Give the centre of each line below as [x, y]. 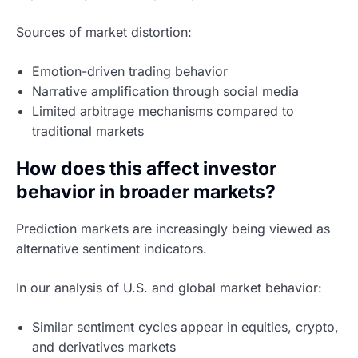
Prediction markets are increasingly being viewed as [173, 228]
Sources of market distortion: [104, 32]
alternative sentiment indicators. [111, 248]
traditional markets [88, 131]
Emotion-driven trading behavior [130, 72]
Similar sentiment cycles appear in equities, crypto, [185, 326]
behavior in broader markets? [146, 192]
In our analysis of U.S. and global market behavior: [169, 287]
